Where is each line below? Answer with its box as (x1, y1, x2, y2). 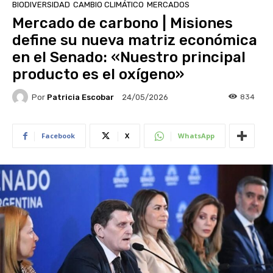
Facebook (41, 131, 75, 141)
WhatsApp (178, 131, 214, 141)
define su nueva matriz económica (12, 32, 257, 49)
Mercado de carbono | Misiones (12, 15, 233, 32)
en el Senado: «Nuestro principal (12, 49, 246, 66)
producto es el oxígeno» (12, 66, 184, 83)
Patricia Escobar (47, 92, 114, 102)
